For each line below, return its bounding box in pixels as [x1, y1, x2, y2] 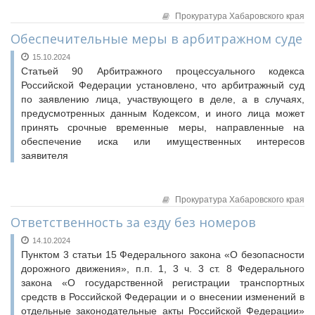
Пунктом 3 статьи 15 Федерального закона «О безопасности [21, 249, 304, 260]
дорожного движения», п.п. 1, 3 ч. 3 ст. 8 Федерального [21, 263, 304, 274]
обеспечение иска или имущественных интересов [21, 136, 304, 147]
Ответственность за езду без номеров [11, 214, 256, 231]
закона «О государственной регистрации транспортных [21, 277, 304, 288]
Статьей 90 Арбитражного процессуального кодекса [21, 65, 304, 77]
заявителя [21, 150, 71, 161]
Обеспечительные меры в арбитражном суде [11, 30, 302, 47]
